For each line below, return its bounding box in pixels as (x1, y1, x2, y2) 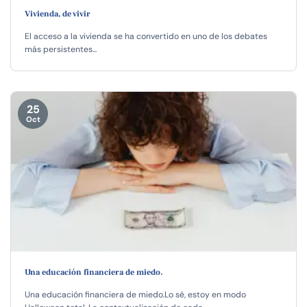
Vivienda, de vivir (25, 8, 90, 19)
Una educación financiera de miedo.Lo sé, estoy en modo (25, 288, 246, 300)
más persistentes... (25, 43, 97, 55)
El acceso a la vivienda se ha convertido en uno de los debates (25, 30, 267, 42)
